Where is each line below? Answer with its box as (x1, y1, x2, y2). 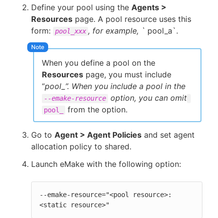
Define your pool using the (31, 2, 131, 12)
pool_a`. (147, 26, 178, 36)
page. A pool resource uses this (73, 14, 191, 24)
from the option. (65, 105, 127, 115)
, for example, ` (88, 26, 147, 36)
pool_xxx (55, 27, 86, 35)
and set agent (142, 130, 195, 140)
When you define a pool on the (42, 58, 155, 68)
